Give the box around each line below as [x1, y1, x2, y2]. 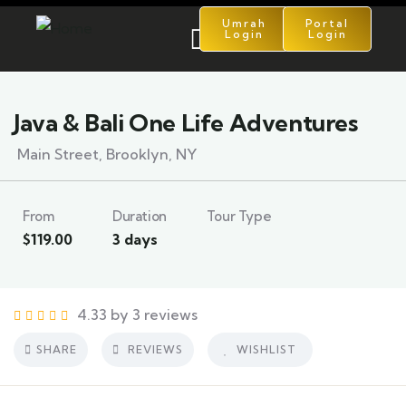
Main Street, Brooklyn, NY [17, 145, 197, 163]
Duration [112, 208, 167, 225]
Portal [305, 16, 350, 30]
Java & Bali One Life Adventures [14, 108, 358, 138]
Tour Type [206, 208, 272, 225]
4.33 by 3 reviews [77, 305, 198, 324]
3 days [112, 230, 158, 248]
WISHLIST [237, 343, 296, 356]
